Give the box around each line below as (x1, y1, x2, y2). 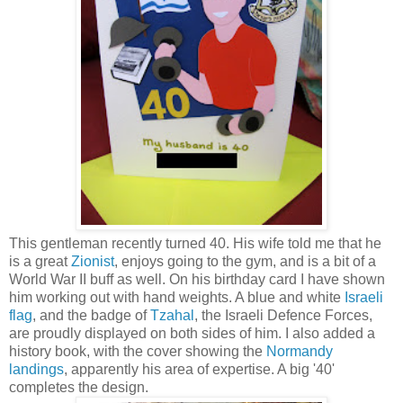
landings (9, 362, 64, 378)
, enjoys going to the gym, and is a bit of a (114, 254, 376, 270)
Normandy (266, 344, 333, 360)
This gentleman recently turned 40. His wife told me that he (9, 236, 381, 252)
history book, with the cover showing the (9, 344, 266, 360)
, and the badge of (32, 308, 150, 324)
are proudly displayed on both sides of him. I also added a (9, 326, 375, 342)
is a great (9, 254, 71, 270)
